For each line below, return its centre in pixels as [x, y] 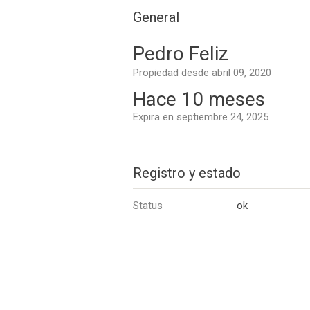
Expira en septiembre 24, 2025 [201, 117]
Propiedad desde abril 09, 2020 [202, 73]
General [156, 17]
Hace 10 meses [199, 99]
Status [148, 206]
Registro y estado [187, 173]
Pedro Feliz [181, 54]
